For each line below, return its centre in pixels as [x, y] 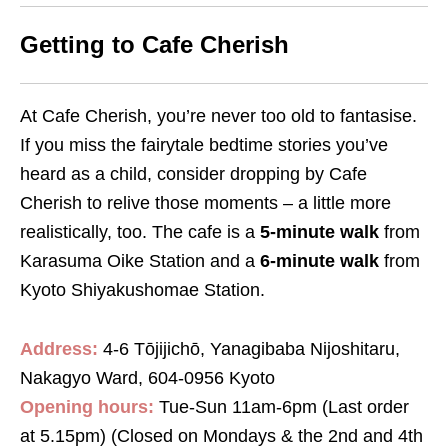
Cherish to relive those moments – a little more [205, 203]
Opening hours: [89, 407]
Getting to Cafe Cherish [154, 45]
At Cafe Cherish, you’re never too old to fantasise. [218, 116]
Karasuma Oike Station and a [140, 261]
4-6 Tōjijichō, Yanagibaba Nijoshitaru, [249, 349]
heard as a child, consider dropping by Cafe [193, 174]
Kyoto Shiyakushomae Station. [145, 290]
